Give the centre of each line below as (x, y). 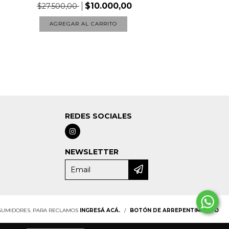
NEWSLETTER (92, 152)
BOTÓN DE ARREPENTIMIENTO (174, 211)
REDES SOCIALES (99, 116)
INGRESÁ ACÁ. (100, 211)
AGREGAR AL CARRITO (83, 24)
